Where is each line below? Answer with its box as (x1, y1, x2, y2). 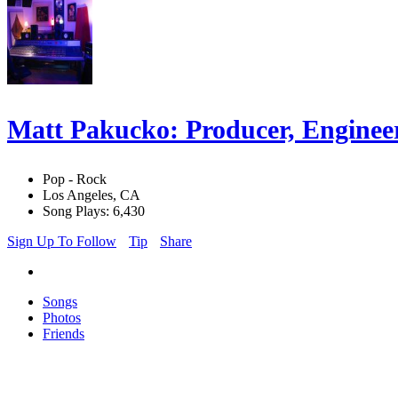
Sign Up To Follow (7, 234, 116, 250)
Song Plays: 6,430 (43, 203, 145, 219)
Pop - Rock (43, 171, 107, 187)
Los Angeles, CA (43, 187, 140, 203)
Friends (43, 326, 84, 342)
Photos (43, 310, 81, 326)
